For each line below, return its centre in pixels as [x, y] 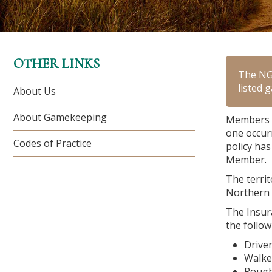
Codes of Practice [53, 143]
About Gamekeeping [60, 117]
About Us [35, 91]
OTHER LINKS [56, 64]
